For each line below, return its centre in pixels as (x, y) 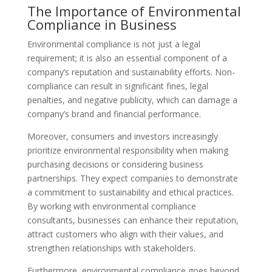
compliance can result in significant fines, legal (117, 86)
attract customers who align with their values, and (125, 234)
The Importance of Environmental (134, 11)
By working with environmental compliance (111, 206)
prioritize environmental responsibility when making (127, 150)
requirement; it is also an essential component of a (127, 58)
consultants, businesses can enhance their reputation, (133, 220)
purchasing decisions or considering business (115, 164)
